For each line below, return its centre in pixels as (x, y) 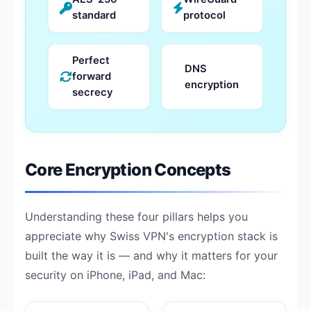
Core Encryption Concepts (128, 170)
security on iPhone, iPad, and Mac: (115, 275)
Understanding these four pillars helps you (136, 217)
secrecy (92, 92)
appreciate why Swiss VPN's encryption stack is (151, 236)
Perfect (91, 60)
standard (94, 15)
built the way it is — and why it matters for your (151, 255)
